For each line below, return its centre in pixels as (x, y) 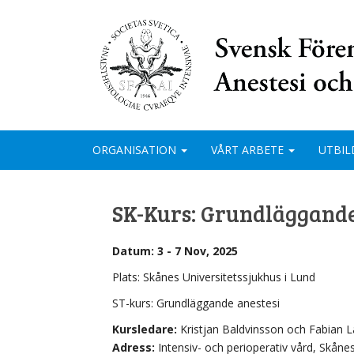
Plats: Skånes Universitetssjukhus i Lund (214, 277)
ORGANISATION (136, 149)
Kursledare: (145, 329)
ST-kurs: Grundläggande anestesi (196, 303)
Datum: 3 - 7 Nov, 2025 (175, 250)
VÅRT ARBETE (249, 149)
